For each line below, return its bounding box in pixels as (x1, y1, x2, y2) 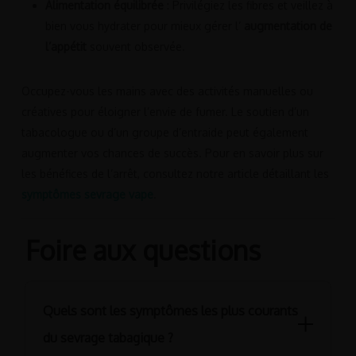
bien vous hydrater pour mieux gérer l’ (44, 19, 244, 33)
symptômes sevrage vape (21, 188, 153, 202)
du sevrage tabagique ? (43, 329, 174, 346)
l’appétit (44, 40, 87, 54)
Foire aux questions (25, 233, 261, 268)
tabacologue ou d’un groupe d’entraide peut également (21, 126, 308, 140)
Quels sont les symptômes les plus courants (43, 302, 299, 319)
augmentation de (243, 19, 332, 33)
